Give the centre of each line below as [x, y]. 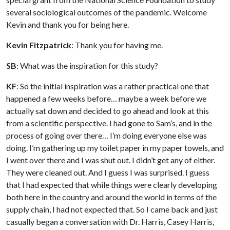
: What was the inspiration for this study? [87, 66]
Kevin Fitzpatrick [39, 45]
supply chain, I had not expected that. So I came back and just [112, 209]
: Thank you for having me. [117, 45]
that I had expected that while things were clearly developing [112, 185]
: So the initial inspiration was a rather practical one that [113, 86]
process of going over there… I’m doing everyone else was [107, 136]
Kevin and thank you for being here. [68, 25]
